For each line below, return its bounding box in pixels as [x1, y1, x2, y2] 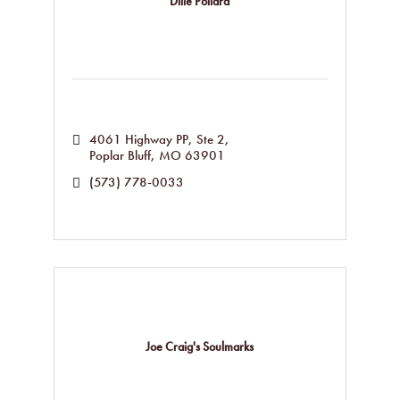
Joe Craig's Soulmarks [146, 337, 254, 354]
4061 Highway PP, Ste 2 [88, 130, 225, 148]
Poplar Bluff [88, 146, 151, 164]
